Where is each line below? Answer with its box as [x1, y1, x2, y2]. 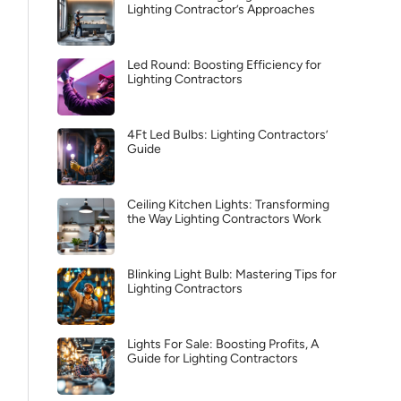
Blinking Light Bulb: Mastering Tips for [127, 267, 337, 282]
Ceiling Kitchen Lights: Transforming [127, 197, 329, 212]
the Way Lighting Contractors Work [127, 211, 321, 226]
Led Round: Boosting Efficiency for [127, 57, 321, 73]
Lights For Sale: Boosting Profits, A [127, 337, 319, 352]
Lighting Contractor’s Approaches [127, 2, 315, 17]
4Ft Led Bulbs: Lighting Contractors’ [127, 127, 328, 142]
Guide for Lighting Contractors [127, 351, 298, 366]
